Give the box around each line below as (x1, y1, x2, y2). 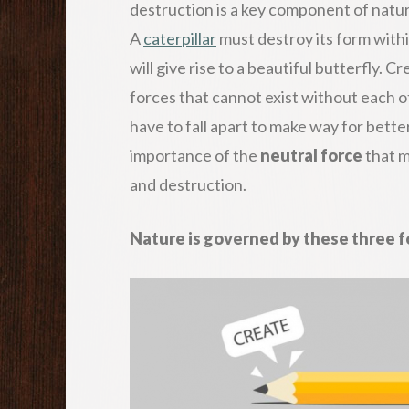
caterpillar (143, 27, 216, 48)
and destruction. (130, 173, 246, 194)
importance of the (130, 144, 260, 165)
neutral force (260, 144, 362, 165)
